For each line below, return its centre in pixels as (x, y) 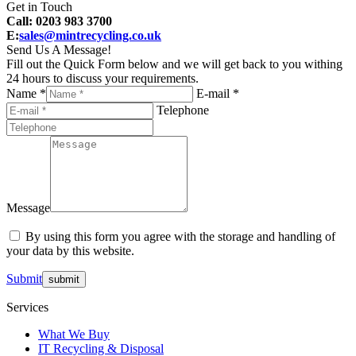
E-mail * (218, 93)
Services (27, 307)
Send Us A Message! (59, 49)
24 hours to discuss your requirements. (103, 78)
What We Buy (74, 334)
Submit (24, 278)
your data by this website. (70, 250)
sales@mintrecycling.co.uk (90, 35)
